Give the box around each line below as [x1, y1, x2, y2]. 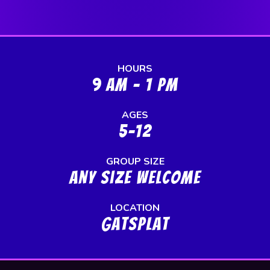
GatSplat [101, 214, 169, 233]
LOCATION [110, 201, 160, 215]
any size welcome [69, 168, 201, 187]
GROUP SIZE [105, 154, 165, 168]
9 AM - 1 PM [92, 75, 178, 94]
